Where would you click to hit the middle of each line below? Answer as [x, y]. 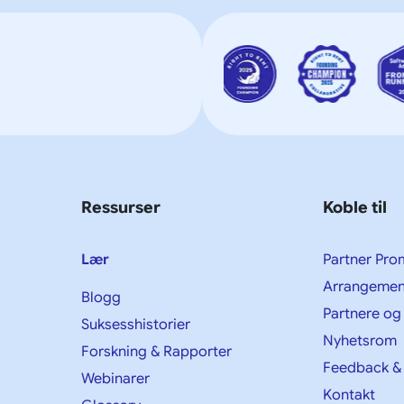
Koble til [354, 207]
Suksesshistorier [136, 324]
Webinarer [116, 378]
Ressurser [121, 207]
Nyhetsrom [359, 340]
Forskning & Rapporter [157, 351]
